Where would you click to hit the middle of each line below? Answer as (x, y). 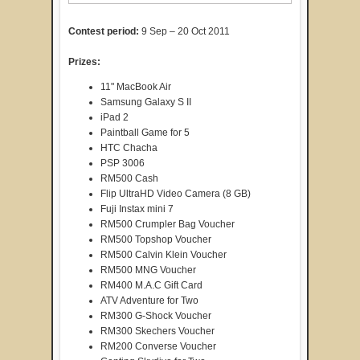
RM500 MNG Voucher (148, 270)
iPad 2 (115, 118)
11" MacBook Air (136, 87)
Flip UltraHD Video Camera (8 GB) (176, 194)
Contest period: (105, 32)
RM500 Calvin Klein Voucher (164, 255)
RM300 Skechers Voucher (157, 331)
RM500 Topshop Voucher (156, 240)
